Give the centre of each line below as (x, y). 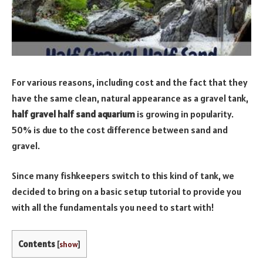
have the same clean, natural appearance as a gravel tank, (130, 98)
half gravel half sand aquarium (73, 114)
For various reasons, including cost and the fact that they (130, 82)
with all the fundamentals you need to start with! (113, 208)
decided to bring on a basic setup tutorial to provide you (127, 192)
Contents (37, 244)
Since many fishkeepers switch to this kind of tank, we (123, 176)
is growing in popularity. (184, 114)
